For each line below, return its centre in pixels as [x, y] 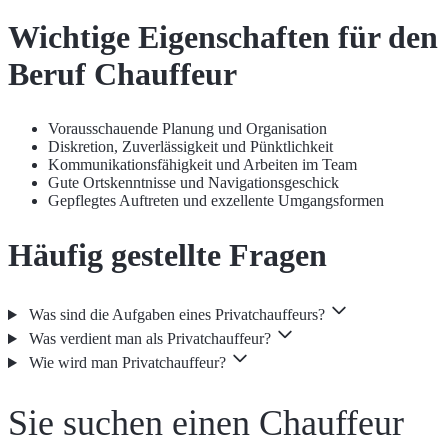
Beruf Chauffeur [122, 74]
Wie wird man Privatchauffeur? [127, 363]
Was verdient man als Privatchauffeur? [149, 339]
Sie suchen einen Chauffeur [206, 423]
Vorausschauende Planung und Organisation [187, 129]
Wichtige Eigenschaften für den [223, 37]
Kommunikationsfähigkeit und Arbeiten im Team [202, 165]
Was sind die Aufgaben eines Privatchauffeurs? [176, 315]
